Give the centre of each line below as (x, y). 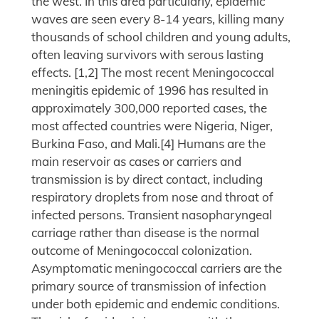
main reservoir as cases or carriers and (136, 162)
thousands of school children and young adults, (161, 37)
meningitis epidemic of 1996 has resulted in (150, 90)
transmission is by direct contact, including (147, 179)
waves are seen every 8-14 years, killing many (158, 19)
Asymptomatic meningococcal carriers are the (157, 268)
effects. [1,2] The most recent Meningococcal (153, 73)
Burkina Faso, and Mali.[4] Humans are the (148, 144)
